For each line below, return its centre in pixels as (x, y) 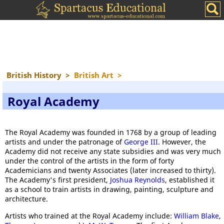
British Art (94, 75)
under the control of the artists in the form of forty (89, 161)
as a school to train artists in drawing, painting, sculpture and (109, 189)
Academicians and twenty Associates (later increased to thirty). (110, 170)
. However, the (182, 142)
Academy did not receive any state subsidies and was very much (113, 151)
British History (34, 75)
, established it (190, 180)
